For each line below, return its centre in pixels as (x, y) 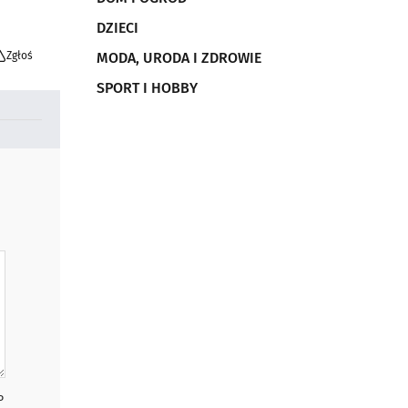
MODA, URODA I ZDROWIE (179, 58)
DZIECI (117, 28)
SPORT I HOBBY (147, 88)
